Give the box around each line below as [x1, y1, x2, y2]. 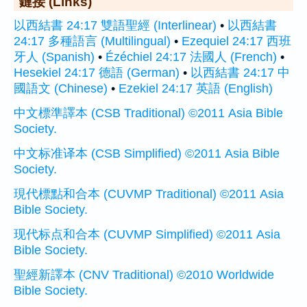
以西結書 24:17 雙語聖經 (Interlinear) [14, 18, 217, 32]
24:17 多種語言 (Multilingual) [14, 34, 171, 48]
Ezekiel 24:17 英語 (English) [119, 81, 273, 95]
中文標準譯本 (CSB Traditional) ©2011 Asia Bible [14, 106, 283, 120]
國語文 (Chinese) [14, 81, 108, 95]
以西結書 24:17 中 [191, 65, 290, 79]
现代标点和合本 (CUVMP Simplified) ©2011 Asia [14, 227, 280, 241]
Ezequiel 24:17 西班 [182, 34, 291, 48]
